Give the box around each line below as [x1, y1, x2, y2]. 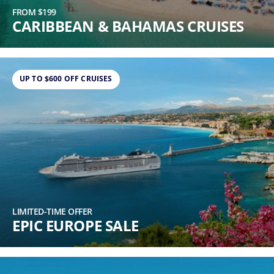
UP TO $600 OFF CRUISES [20, 73, 113, 84]
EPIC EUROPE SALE [12, 215, 139, 236]
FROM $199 [12, 6, 56, 18]
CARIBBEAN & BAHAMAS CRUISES [12, 16, 244, 37]
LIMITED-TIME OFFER [12, 206, 92, 218]
